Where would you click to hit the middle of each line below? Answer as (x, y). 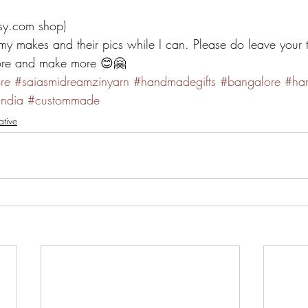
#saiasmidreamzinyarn (72, 81)
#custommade (64, 100)
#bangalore (250, 81)
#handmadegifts (175, 81)
